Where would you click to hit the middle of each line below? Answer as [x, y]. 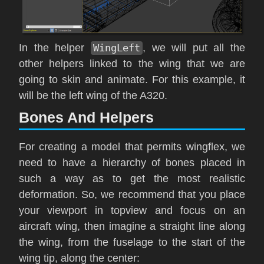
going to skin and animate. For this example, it [132, 79]
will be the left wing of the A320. [93, 95]
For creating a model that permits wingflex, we [132, 146]
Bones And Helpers [86, 117]
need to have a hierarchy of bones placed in [132, 162]
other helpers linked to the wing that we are [132, 63]
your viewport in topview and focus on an [132, 210]
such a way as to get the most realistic [132, 178]
